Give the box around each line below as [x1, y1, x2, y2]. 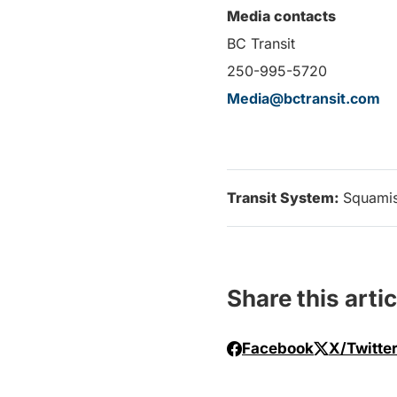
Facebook [242, 339, 314, 358]
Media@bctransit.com [227, 90, 380, 107]
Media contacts [227, 7, 336, 25]
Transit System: [227, 189, 343, 206]
